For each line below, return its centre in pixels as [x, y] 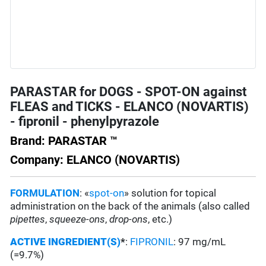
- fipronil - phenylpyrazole [85, 122]
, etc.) [160, 219]
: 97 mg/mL [200, 242]
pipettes [28, 219]
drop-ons [129, 219]
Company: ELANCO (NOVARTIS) [95, 160]
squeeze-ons [77, 219]
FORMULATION [45, 193]
